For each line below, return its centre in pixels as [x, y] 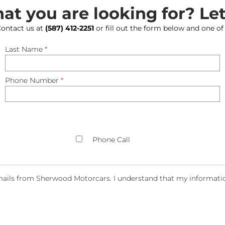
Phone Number [33, 80]
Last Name [25, 49]
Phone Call [111, 140]
